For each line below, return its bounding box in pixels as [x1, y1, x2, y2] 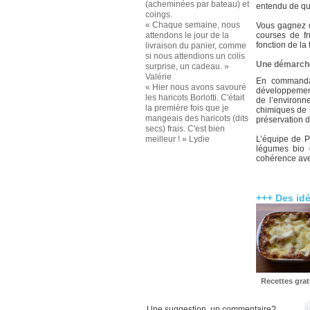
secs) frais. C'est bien [145, 124, 225, 134]
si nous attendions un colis [145, 51, 245, 61]
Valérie [145, 72, 172, 82]
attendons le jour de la [145, 30, 229, 40]
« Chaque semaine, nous [145, 20, 240, 30]
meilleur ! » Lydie [145, 134, 210, 144]
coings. [145, 10, 172, 19]
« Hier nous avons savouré [145, 82, 246, 92]
